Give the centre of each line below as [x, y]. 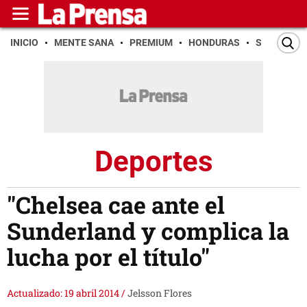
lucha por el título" [108, 257]
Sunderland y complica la [148, 231]
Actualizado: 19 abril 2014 [64, 293]
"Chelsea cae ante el [116, 205]
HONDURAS [214, 42]
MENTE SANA [84, 42]
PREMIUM [151, 42]
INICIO [24, 42]
